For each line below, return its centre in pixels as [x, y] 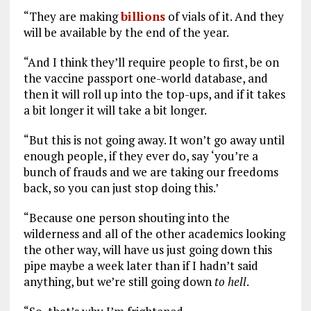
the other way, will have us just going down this [148, 249]
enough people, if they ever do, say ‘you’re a [141, 155]
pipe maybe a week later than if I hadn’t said [141, 265]
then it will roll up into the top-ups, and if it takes [154, 94]
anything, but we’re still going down [119, 281]
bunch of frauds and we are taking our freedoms [151, 171]
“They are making [72, 16]
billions [143, 16]
